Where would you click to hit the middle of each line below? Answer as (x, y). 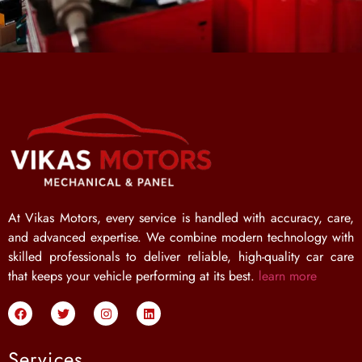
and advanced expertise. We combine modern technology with (181, 238)
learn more (288, 276)
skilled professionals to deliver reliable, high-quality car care (181, 257)
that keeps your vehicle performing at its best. (133, 276)
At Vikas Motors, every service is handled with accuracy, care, (181, 218)
